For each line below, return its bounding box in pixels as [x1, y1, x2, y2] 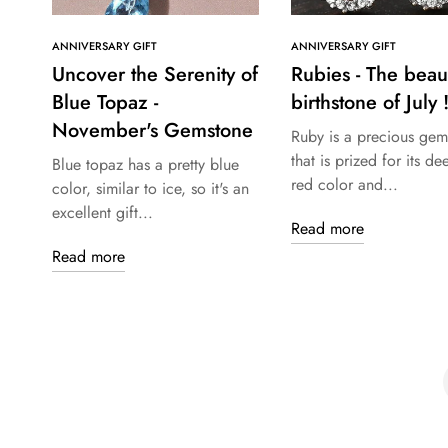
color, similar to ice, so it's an [52, 177, 249, 201]
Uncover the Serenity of [52, 60, 258, 90]
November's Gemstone [52, 116, 253, 146]
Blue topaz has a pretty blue [52, 153, 239, 177]
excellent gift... [52, 201, 153, 225]
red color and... [290, 173, 398, 197]
